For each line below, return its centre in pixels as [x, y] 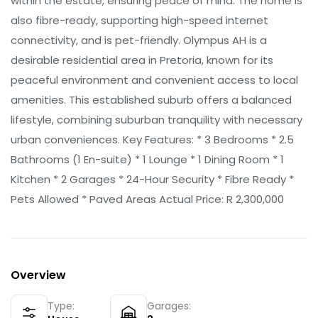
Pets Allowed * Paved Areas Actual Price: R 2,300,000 [147, 199]
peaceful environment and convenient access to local [154, 79]
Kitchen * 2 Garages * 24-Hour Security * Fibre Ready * [152, 179]
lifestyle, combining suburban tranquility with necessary [157, 119]
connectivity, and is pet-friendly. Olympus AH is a [139, 40]
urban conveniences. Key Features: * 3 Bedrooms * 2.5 [152, 139]
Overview [38, 275]
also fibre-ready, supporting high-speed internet [139, 20]
